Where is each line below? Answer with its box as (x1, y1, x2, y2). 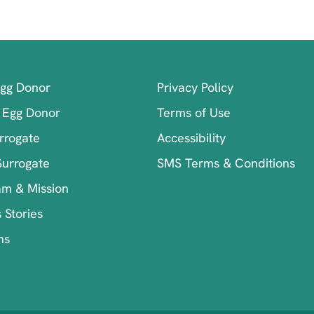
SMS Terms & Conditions (157, 154, 295, 171)
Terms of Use (157, 104, 231, 121)
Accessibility (157, 129, 226, 146)
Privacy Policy (157, 78, 233, 95)
